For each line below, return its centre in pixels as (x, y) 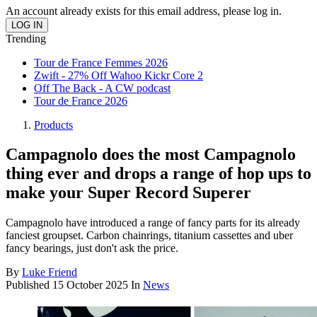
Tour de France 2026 (81, 100)
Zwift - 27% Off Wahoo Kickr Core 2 (119, 75)
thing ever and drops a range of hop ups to (158, 174)
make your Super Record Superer (128, 193)
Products (53, 125)
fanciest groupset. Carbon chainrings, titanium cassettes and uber (149, 236)
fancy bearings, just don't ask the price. (92, 248)
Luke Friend (50, 272)
